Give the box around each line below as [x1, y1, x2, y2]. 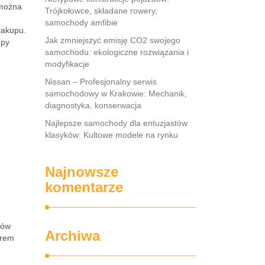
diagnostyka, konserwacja [45, 101, 141, 110]
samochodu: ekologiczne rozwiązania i [45, 47, 189, 57]
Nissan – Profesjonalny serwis [45, 77, 157, 86]
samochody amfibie [45, 18, 118, 27]
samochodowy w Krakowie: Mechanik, [45, 89, 187, 98]
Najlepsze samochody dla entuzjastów [45, 118, 188, 128]
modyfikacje [45, 59, 89, 69]
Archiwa [45, 228, 100, 244]
